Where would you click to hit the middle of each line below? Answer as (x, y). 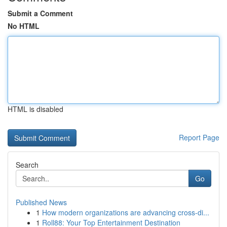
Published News (41, 202)
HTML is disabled (35, 109)
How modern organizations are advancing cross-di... (126, 212)
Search (27, 165)
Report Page (199, 137)
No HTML (24, 26)
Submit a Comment (40, 13)
